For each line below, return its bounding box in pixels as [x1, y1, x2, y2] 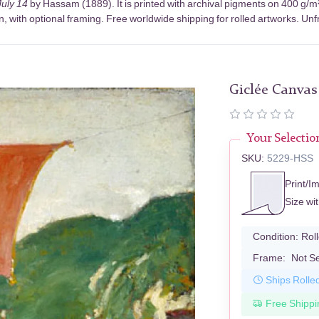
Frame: [253, 251, 286, 264]
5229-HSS [267, 152, 314, 164]
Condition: [253, 230, 299, 243]
